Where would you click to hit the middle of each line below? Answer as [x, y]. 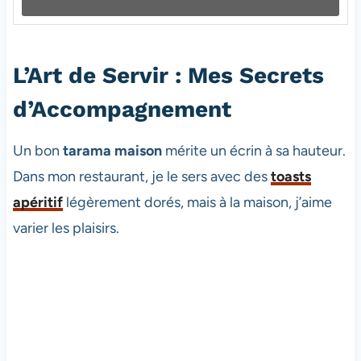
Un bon [37, 150]
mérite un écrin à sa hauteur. [253, 150]
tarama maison [112, 150]
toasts [290, 176]
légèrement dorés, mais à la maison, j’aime [197, 202]
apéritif [37, 202]
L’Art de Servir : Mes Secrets [168, 75]
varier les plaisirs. [66, 228]
